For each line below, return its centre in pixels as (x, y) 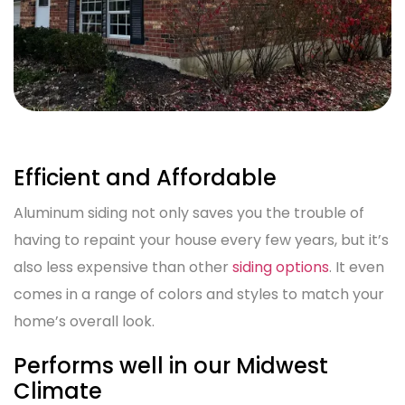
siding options (281, 268)
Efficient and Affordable (145, 178)
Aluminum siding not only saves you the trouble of (189, 213)
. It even (357, 268)
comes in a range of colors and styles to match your (199, 295)
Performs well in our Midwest (171, 366)
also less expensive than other (123, 268)
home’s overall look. (84, 322)
